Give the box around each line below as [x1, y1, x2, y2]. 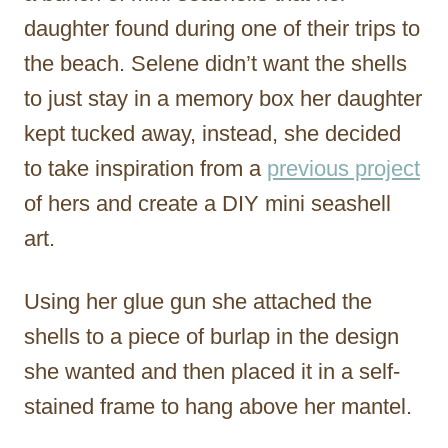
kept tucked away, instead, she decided [24, 120, 401, 146]
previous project [267, 155, 420, 181]
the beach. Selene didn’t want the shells [24, 50, 407, 76]
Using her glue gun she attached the [24, 288, 372, 314]
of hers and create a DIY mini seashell [24, 190, 391, 216]
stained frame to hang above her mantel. [24, 393, 412, 419]
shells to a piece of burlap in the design [24, 323, 399, 349]
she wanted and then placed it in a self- [24, 358, 400, 384]
